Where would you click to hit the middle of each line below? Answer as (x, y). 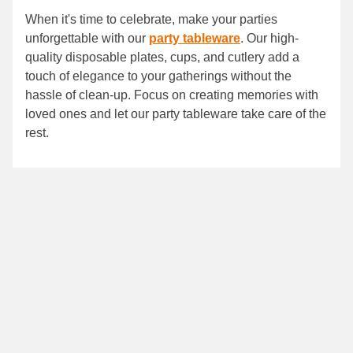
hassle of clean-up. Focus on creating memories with (172, 95)
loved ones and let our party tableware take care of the (176, 114)
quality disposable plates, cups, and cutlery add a (162, 58)
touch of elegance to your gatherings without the (158, 76)
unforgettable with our (87, 39)
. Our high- (269, 39)
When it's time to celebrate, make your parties (151, 20)
